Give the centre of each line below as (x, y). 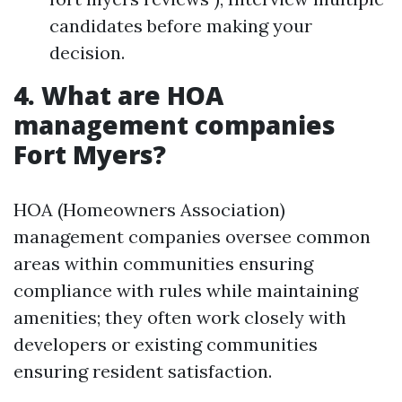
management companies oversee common (192, 236)
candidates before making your (181, 26)
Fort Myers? (90, 154)
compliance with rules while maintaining (186, 290)
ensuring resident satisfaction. (143, 371)
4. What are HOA (118, 95)
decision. (87, 52)
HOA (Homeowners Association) (149, 210)
